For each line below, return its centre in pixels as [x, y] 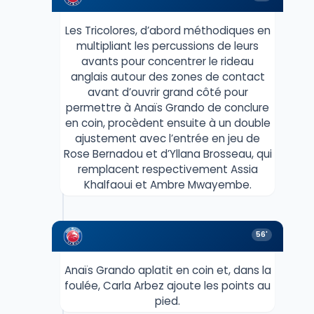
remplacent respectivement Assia [168, 170]
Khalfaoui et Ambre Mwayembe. [168, 185]
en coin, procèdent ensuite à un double [168, 123]
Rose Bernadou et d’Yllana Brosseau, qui [168, 154]
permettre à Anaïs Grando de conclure [168, 108]
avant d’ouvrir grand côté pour [168, 93]
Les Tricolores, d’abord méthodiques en [168, 31]
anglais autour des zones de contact [168, 77]
